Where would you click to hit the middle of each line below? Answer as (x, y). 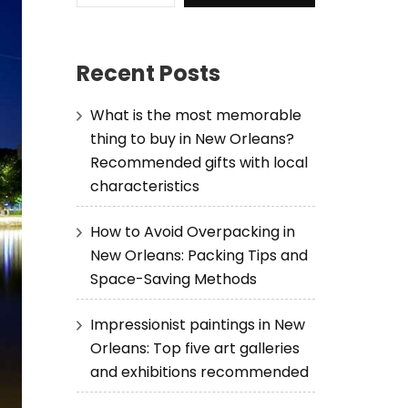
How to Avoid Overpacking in (192, 231)
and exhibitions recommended (199, 372)
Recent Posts (148, 73)
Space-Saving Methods (173, 279)
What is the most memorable (195, 115)
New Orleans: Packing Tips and (199, 255)
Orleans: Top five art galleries (194, 348)
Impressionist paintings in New (197, 324)
